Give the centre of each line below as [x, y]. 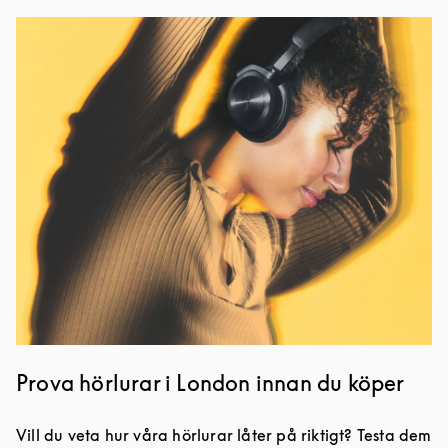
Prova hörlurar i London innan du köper [210, 382]
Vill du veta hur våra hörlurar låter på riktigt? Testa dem [224, 434]
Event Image [62, 28]
